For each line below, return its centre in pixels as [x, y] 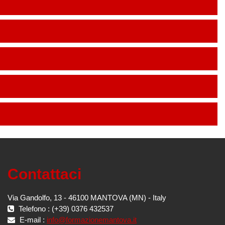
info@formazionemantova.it [92, 220]
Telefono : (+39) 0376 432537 [65, 209]
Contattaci [44, 174]
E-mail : [32, 220]
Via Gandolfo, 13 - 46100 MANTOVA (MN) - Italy [87, 198]
